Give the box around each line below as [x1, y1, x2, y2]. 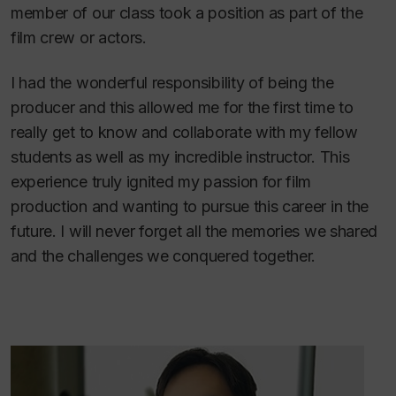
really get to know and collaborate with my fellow [11, 122, 358, 141]
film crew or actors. [11, 28, 147, 47]
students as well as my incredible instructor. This [11, 147, 350, 166]
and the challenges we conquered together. [11, 246, 316, 265]
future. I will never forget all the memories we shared [11, 221, 377, 240]
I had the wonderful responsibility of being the [11, 72, 334, 92]
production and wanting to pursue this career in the [11, 196, 369, 216]
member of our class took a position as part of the [11, 4, 363, 22]
